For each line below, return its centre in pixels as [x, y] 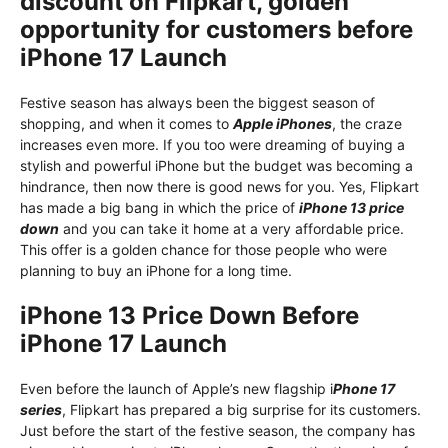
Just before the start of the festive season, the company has [217, 431]
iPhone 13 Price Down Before [189, 316]
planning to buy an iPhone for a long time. [156, 271]
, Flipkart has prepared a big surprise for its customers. [241, 410]
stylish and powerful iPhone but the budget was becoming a [216, 166]
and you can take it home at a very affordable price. [231, 229]
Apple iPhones [282, 124]
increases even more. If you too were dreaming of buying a [212, 145]
